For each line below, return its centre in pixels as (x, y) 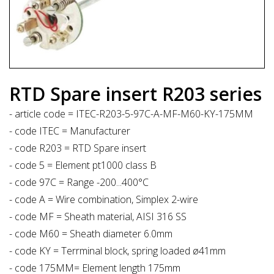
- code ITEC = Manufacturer (70, 131)
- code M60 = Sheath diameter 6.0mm (91, 233)
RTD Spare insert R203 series (135, 94)
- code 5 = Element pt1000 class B (83, 165)
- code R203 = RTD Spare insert (78, 148)
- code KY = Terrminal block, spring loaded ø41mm (117, 250)
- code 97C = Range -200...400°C (79, 182)
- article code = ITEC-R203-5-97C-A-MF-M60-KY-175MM (131, 113)
